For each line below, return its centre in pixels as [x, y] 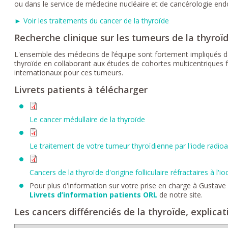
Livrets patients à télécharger [81, 89]
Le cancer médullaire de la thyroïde [88, 119]
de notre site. [181, 194]
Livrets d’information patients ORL [94, 194]
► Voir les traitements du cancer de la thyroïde [92, 20]
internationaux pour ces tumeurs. [69, 72]
